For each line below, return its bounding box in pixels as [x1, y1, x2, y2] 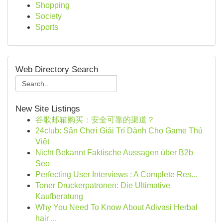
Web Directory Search [15, 65, 98, 74]
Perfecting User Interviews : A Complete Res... [35, 170, 197, 179]
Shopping [35, 1, 70, 9]
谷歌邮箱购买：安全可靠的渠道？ [35, 115, 155, 124]
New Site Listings [15, 104, 80, 113]
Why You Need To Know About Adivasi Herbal [35, 203, 198, 212]
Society [35, 12, 62, 20]
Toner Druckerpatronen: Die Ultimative [35, 181, 170, 190]
